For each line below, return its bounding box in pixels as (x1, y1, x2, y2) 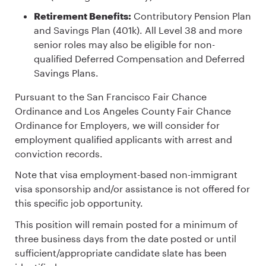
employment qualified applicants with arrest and (15, 134, 232, 145)
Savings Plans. (34, 67, 99, 79)
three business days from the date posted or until (15, 232, 236, 244)
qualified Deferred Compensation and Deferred (34, 53, 245, 65)
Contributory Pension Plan (131, 10, 251, 22)
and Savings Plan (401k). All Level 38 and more (34, 24, 242, 36)
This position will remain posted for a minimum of (15, 218, 238, 230)
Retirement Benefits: (34, 10, 131, 22)
